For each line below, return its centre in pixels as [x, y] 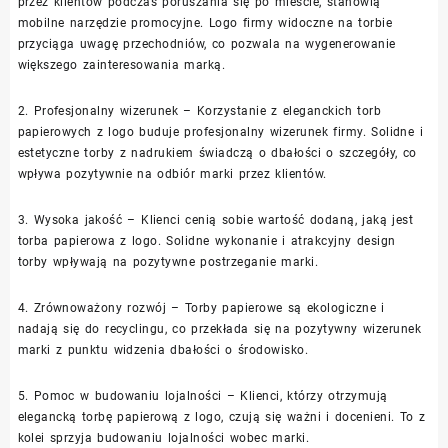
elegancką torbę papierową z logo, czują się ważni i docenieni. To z [221, 416]
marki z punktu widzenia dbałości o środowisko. [163, 349]
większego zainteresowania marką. [121, 64]
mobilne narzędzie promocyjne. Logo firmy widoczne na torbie [205, 22]
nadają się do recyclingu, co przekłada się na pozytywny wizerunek [219, 328]
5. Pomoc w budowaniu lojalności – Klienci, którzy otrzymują [202, 395]
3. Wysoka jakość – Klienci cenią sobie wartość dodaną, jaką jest [215, 219]
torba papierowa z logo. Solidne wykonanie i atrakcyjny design [206, 240]
